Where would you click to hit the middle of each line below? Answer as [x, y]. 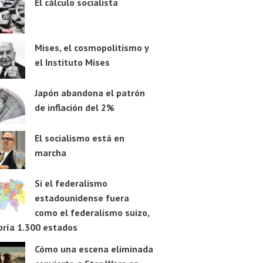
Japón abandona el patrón [90, 93]
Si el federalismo [71, 183]
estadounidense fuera [82, 198]
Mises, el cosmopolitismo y [91, 48]
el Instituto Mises [72, 63]
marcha [50, 153]
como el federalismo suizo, [92, 213]
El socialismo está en [79, 138]
